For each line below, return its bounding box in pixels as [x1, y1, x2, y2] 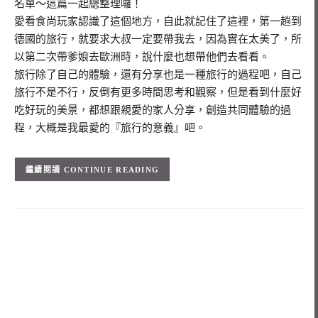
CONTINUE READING [63, 165, 160, 174]
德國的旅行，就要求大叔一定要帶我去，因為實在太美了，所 [14, 33, 302, 45]
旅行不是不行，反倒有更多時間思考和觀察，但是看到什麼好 [14, 86, 302, 98]
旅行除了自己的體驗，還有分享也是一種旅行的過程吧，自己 [14, 68, 302, 80]
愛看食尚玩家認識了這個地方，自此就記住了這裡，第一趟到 [14, 15, 302, 27]
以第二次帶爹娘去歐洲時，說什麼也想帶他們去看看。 [14, 50, 270, 62]
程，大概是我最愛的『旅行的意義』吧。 [14, 121, 206, 133]
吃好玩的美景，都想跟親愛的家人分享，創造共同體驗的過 [14, 104, 291, 116]
